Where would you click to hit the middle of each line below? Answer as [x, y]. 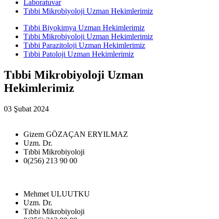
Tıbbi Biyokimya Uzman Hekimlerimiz [84, 27]
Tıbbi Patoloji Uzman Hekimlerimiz [79, 54]
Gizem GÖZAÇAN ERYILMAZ [76, 134]
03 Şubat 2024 [26, 109]
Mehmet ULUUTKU [57, 194]
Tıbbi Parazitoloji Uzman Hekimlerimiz [84, 45]
